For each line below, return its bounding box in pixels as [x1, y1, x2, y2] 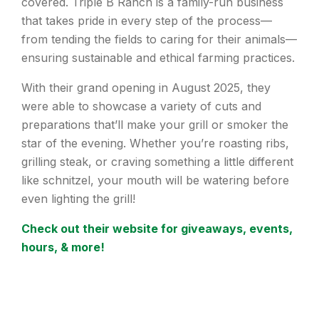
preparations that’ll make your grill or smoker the [21, 117, 288, 132]
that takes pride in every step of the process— [21, 13, 272, 28]
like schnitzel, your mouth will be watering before [21, 172, 289, 187]
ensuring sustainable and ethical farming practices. [21, 50, 295, 65]
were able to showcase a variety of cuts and [21, 98, 261, 113]
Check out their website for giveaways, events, [21, 221, 293, 236]
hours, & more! [21, 239, 105, 254]
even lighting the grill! [21, 191, 135, 206]
